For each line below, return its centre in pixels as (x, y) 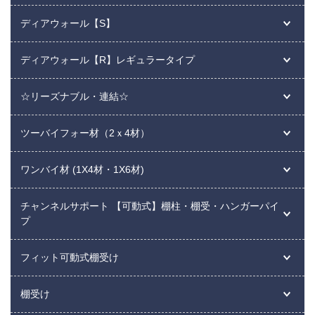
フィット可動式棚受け (70, 257)
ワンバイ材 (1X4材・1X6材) (82, 169)
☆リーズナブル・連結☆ (75, 96)
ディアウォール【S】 (68, 23)
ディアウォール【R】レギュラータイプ (108, 59)
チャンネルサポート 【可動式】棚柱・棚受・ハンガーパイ (150, 206)
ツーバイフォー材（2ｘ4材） (85, 133)
